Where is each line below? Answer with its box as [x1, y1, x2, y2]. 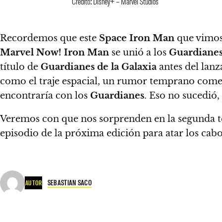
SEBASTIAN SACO [47, 178, 92, 187]
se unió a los [109, 47, 169, 58]
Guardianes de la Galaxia [41, 61, 157, 72]
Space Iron [99, 33, 150, 44]
